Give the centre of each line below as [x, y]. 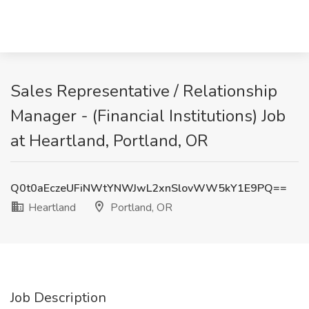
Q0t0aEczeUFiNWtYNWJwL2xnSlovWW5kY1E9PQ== [149, 188]
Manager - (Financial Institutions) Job [148, 116]
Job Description [58, 298]
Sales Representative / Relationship [144, 91]
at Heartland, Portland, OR [109, 141]
